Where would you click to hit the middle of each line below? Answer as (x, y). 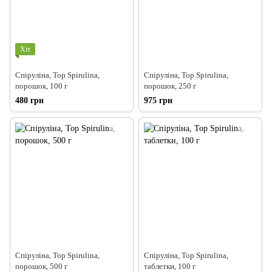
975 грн (158, 101)
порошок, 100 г (41, 86)
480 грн (29, 101)
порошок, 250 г (170, 86)
